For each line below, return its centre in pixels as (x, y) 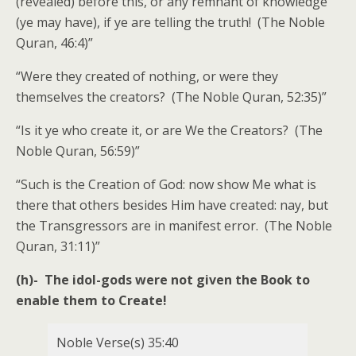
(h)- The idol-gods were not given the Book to (163, 280)
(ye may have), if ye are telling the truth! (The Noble (170, 22)
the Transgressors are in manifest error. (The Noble (174, 226)
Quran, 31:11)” (58, 246)
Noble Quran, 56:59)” (78, 151)
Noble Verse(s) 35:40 (118, 342)
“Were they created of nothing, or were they (147, 76)
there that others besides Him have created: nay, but (172, 205)
